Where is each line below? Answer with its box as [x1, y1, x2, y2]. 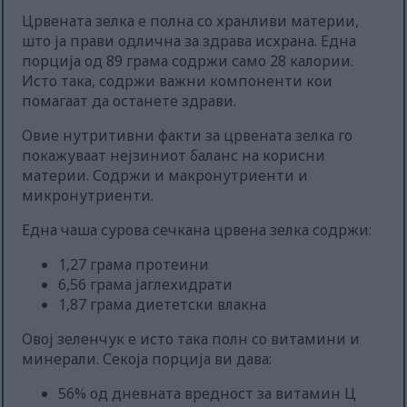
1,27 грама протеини [58, 254, 210, 275]
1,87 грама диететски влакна [58, 294, 267, 315]
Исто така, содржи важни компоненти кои [22, 71, 333, 92]
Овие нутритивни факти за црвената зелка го [22, 125, 353, 146]
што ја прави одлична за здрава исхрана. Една [22, 31, 357, 52]
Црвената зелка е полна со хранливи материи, [22, 11, 360, 32]
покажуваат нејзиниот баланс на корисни [22, 145, 326, 166]
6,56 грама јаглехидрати [58, 274, 233, 295]
